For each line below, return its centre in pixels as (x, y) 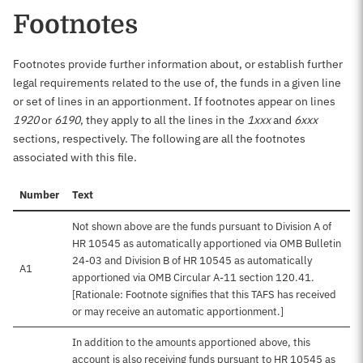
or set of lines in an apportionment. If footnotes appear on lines (174, 101)
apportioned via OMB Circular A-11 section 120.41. (193, 278)
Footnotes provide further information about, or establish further (178, 64)
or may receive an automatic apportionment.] (178, 312)
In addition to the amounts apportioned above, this (191, 342)
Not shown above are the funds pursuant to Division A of (202, 226)
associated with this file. (75, 157)
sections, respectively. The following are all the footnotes (159, 139)
